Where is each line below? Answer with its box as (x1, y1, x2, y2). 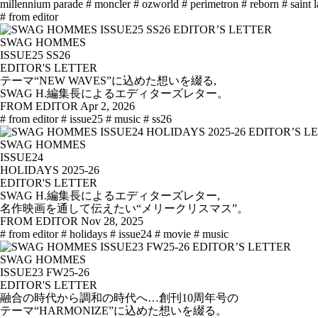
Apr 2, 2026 (80, 100, 135, 113)
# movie (155, 228, 191, 241)
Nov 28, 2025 (81, 215, 143, 228)
